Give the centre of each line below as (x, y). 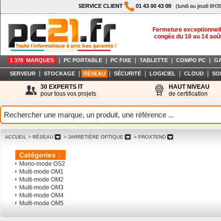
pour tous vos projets (68, 94)
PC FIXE (121, 60)
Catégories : (40, 155)
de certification (188, 94)
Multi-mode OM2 (41, 180)
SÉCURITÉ (127, 74)
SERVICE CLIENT (101, 6)
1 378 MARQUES (32, 60)
